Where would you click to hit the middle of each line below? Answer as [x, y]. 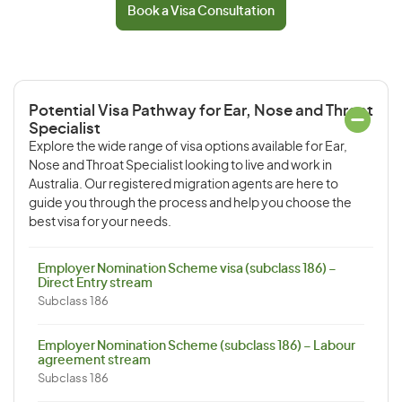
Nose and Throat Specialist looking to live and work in [180, 166]
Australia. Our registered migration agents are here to [184, 185]
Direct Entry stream [95, 284]
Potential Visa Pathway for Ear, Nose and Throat [201, 111]
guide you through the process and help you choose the [190, 204]
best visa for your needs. [100, 223]
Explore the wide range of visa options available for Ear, [188, 147]
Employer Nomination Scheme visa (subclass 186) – [187, 269]
